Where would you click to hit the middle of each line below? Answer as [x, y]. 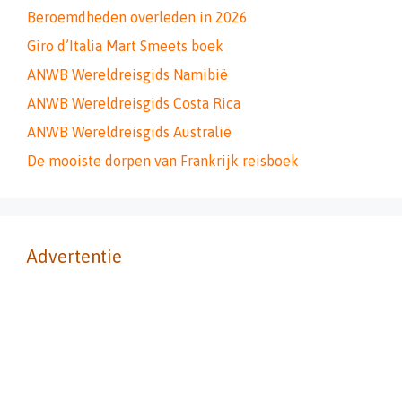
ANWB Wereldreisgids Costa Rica [134, 103]
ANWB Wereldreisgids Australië [129, 132]
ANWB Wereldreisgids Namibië [127, 74]
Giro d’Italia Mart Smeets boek [125, 46]
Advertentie [74, 256]
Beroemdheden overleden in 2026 [137, 17]
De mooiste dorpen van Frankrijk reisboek [163, 161]
